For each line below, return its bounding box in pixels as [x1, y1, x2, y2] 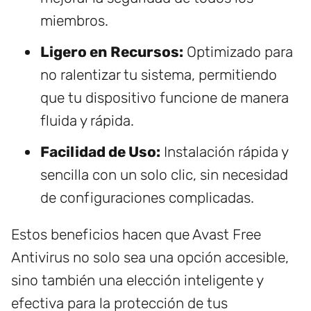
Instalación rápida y [160, 143, 288, 160]
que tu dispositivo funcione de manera [40, 89, 289, 106]
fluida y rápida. [40, 112, 134, 129]
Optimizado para [183, 43, 293, 60]
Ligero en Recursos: [40, 43, 183, 60]
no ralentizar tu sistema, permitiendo [40, 66, 277, 83]
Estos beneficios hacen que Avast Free [11, 226, 261, 243]
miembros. [40, 12, 108, 29]
